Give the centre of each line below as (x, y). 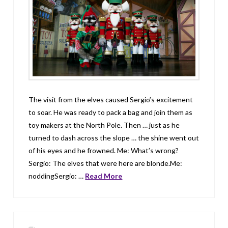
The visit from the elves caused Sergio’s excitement (111, 100)
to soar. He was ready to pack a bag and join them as (111, 112)
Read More (104, 176)
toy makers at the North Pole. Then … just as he (104, 125)
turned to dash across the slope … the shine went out (114, 138)
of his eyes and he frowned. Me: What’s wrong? (104, 151)
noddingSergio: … (57, 176)
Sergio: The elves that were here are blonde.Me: (106, 163)
